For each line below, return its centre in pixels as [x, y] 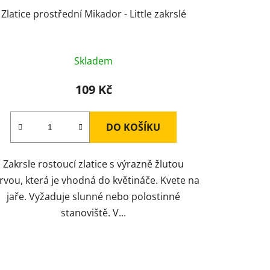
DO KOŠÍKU [133, 127]
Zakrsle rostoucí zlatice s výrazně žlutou [94, 164]
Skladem [94, 61]
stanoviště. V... [94, 213]
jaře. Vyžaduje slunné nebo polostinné [94, 197]
